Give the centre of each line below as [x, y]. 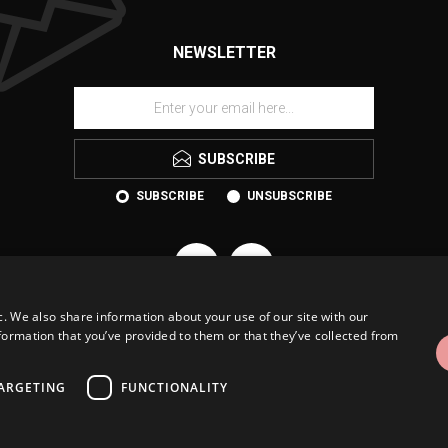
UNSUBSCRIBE [289, 196]
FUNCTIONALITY [174, 387]
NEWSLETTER [224, 53]
